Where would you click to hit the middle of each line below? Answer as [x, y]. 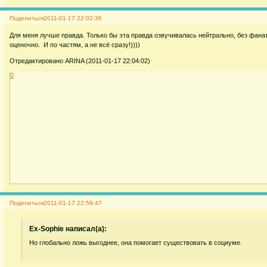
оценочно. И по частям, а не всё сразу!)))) [74, 45]
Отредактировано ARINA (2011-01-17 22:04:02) [80, 61]
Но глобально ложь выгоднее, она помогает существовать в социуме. [136, 243]
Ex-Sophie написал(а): [68, 229]
